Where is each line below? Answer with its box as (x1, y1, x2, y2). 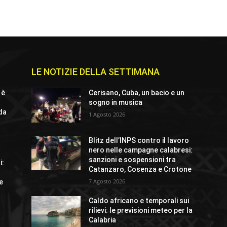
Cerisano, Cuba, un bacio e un (89, 89, 185, 97)
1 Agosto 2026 (89, 110, 126, 119)
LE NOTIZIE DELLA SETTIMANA (31, 66, 160, 78)
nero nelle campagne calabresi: (89, 146, 193, 155)
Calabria (89, 216, 117, 224)
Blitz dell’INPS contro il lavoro (89, 136, 190, 145)
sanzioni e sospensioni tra (89, 156, 176, 164)
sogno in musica (89, 98, 144, 107)
